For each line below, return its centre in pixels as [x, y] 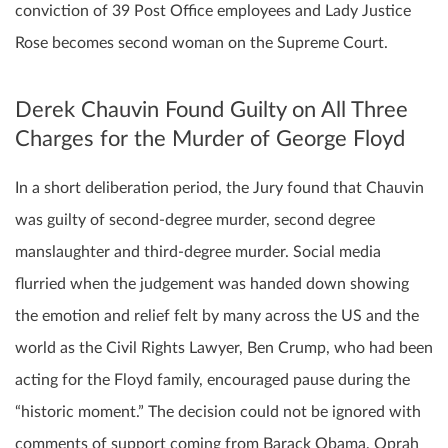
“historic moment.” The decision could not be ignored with [218, 411]
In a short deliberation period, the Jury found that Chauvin [219, 187]
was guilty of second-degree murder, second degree [195, 219]
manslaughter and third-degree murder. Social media [198, 251]
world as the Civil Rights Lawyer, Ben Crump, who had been [224, 347]
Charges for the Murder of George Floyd [210, 139]
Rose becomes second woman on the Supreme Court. [201, 43]
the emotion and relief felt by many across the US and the [217, 315]
